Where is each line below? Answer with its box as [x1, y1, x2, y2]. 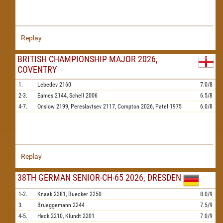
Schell [69, 92, 84, 99]
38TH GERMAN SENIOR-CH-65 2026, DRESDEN [17, 172, 181, 183]
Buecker [68, 191, 88, 198]
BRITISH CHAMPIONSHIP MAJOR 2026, [17, 54, 158, 64]
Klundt [65, 213, 81, 220]
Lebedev [37, 81, 58, 88]
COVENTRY [17, 64, 57, 75]
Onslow [37, 103, 55, 110]
